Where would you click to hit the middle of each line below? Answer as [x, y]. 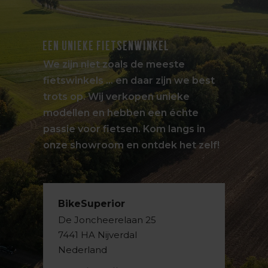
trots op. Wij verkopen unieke [117, 97]
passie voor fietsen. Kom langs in [124, 129]
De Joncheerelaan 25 [107, 220]
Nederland [83, 250]
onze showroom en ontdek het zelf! [132, 145]
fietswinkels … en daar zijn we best [129, 80]
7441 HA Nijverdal [98, 235]
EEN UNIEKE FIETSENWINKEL [107, 45]
